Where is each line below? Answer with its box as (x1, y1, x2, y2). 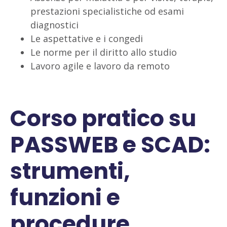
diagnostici (30, 19, 79, 31)
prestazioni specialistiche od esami (30, 5, 184, 17)
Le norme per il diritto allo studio (30, 46, 177, 58)
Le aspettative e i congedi (30, 32, 143, 45)
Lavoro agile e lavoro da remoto (30, 60, 170, 72)
